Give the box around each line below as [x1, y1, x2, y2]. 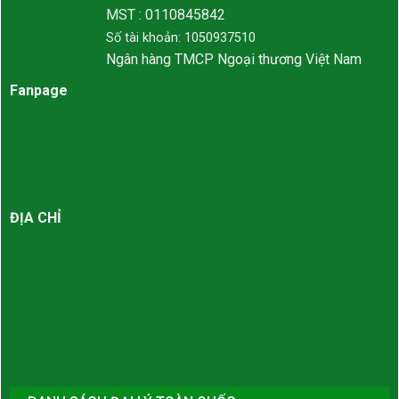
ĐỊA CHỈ [10, 208, 61, 226]
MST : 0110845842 [106, 6, 225, 24]
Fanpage [10, 82, 68, 100]
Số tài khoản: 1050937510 [106, 30, 256, 46]
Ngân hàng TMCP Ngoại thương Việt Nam [106, 51, 362, 69]
